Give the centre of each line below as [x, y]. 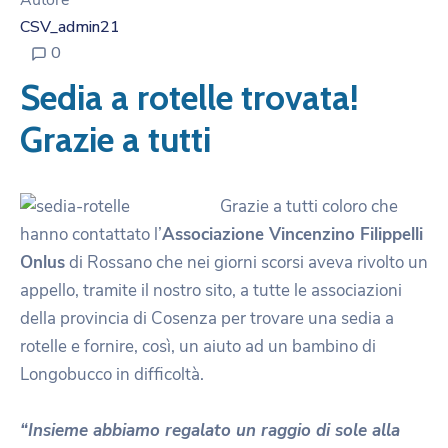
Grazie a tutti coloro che [309, 207]
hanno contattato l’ [91, 235]
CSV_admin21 [70, 27]
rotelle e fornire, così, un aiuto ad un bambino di [198, 347]
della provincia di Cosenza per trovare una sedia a [207, 319]
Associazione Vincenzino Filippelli [292, 235]
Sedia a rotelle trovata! [189, 98]
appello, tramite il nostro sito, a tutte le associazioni [211, 291]
